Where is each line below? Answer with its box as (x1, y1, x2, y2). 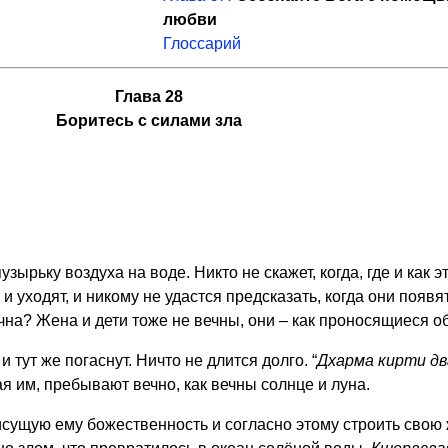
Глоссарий (163, 35, 241, 52)
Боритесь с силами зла (55, 112, 242, 129)
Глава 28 (114, 88, 183, 105)
